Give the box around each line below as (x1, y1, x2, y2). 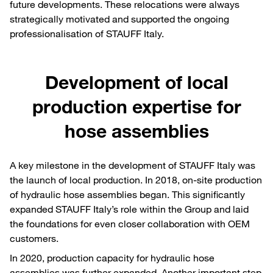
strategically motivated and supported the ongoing (10, 12, 229, 25)
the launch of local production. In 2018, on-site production (10, 173, 262, 186)
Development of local (44, 70, 229, 93)
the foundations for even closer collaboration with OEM (10, 217, 250, 230)
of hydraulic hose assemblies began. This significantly (10, 188, 245, 200)
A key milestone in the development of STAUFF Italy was (10, 158, 255, 171)
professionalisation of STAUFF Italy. (10, 27, 164, 40)
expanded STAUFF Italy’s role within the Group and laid (10, 202, 249, 215)
